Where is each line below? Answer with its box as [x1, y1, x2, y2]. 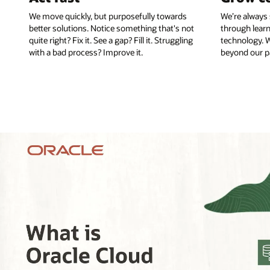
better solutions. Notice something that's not [29, 22, 194, 34]
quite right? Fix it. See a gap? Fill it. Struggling [29, 34, 193, 46]
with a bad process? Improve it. [29, 46, 143, 58]
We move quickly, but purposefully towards [29, 10, 187, 22]
